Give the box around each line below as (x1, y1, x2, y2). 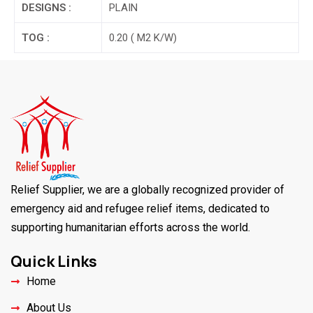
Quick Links (10, 251, 97, 272)
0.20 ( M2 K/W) (109, 31, 177, 44)
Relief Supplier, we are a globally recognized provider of (10, 183, 284, 197)
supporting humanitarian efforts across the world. (10, 221, 250, 235)
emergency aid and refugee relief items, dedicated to (10, 202, 270, 216)
